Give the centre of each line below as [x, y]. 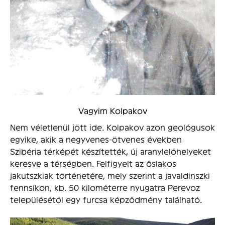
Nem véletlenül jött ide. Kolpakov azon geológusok [113, 127]
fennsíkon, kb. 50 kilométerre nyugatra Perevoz [105, 187]
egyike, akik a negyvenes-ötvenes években [96, 139]
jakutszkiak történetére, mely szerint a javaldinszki [110, 175]
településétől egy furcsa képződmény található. [106, 199]
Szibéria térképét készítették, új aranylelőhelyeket [110, 151]
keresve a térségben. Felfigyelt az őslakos [93, 163]
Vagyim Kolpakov [113, 110]
